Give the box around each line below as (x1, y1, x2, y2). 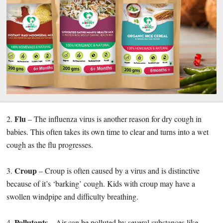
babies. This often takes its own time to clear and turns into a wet (6, 126, 209, 137)
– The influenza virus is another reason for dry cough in (26, 113, 202, 124)
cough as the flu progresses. (6, 139, 94, 150)
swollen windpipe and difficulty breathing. (6, 191, 139, 202)
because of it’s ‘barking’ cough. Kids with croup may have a (6, 178, 196, 189)
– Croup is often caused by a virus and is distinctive (37, 165, 200, 176)
